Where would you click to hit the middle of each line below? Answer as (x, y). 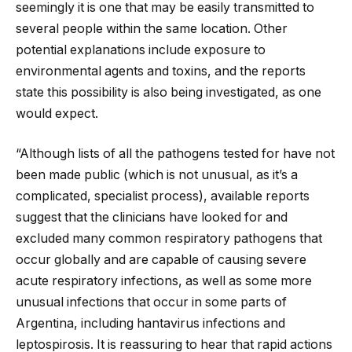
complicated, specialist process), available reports (163, 196)
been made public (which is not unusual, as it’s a (157, 175)
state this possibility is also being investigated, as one (169, 92)
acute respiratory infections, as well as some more (164, 281)
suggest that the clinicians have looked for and (152, 218)
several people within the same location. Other (152, 28)
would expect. (57, 113)
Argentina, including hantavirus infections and (150, 324)
